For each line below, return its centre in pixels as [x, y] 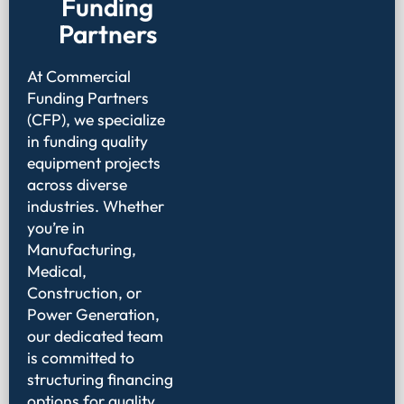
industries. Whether [96, 207]
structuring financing [100, 380]
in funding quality [87, 142]
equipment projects [94, 163]
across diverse [77, 185]
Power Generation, [93, 315]
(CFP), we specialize [96, 120]
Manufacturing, [82, 250]
